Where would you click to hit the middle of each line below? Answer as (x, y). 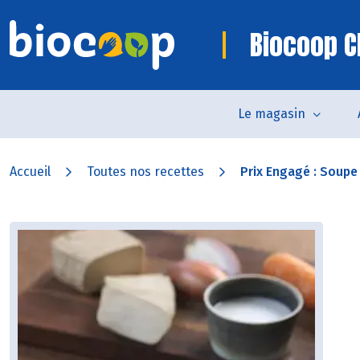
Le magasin (272, 114)
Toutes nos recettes (145, 172)
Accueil (30, 172)
